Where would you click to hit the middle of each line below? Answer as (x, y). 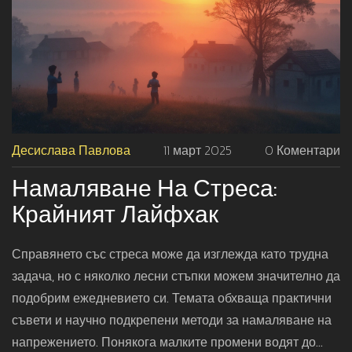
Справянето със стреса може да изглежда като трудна (170, 254)
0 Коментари (302, 150)
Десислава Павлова (71, 150)
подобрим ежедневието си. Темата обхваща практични (172, 298)
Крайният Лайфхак (115, 214)
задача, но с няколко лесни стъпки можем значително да (176, 276)
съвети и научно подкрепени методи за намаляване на (172, 320)
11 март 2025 (198, 150)
